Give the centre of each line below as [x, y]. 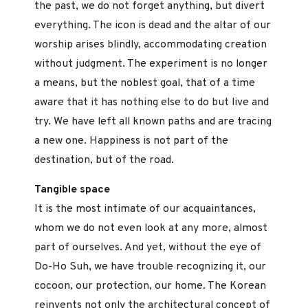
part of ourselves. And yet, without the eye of [148, 248]
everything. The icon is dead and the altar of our [153, 25]
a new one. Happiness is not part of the [131, 141]
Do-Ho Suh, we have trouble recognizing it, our [150, 267]
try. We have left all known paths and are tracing [153, 121]
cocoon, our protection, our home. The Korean [150, 286]
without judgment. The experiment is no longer [151, 64]
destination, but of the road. [104, 160]
